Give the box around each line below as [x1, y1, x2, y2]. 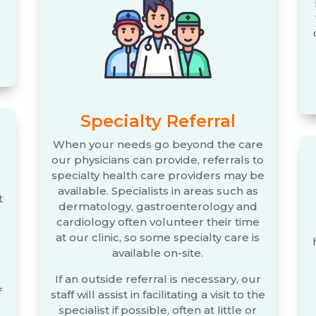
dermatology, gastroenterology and [58, 200, 257, 214]
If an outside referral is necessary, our [54, 272, 261, 286]
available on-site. [112, 246, 204, 260]
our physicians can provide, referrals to [51, 153, 265, 167]
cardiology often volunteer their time [56, 215, 260, 229]
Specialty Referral [80, 111, 236, 132]
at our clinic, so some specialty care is [56, 231, 260, 245]
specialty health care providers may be [51, 169, 265, 183]
